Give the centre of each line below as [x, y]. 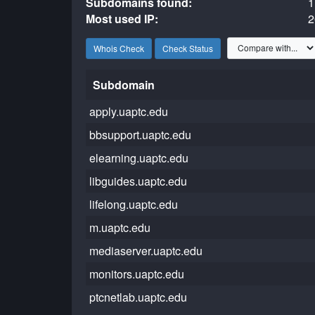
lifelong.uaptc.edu [134, 204]
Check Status [188, 48]
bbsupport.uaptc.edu [141, 135]
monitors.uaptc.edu [137, 274]
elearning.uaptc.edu [139, 158]
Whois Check [119, 48]
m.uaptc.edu [120, 227]
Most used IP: [122, 19]
